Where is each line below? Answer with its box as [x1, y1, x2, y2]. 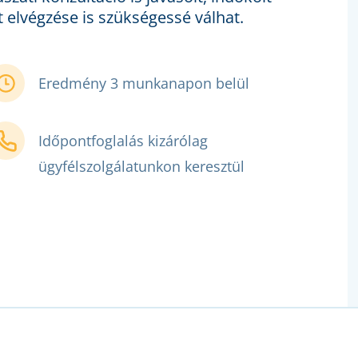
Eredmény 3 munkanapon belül [38, 74, 250, 93]
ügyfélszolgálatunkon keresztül [38, 157, 245, 177]
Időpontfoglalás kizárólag [38, 131, 209, 151]
